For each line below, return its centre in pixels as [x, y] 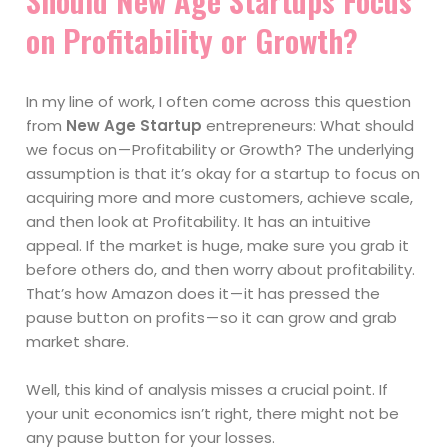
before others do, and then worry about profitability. [221, 270]
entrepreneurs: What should [308, 126]
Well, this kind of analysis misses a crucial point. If [207, 390]
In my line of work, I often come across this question [219, 102]
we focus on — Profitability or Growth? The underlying [220, 150]
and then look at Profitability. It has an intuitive [199, 222]
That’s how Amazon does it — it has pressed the [203, 294]
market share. [78, 342]
